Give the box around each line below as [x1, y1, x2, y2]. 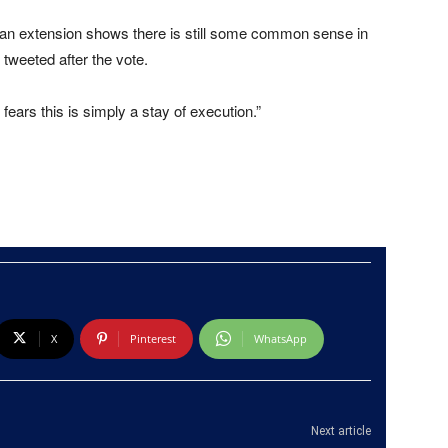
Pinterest [129, 330, 176, 346]
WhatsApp [253, 330, 307, 346]
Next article [311, 423, 371, 438]
